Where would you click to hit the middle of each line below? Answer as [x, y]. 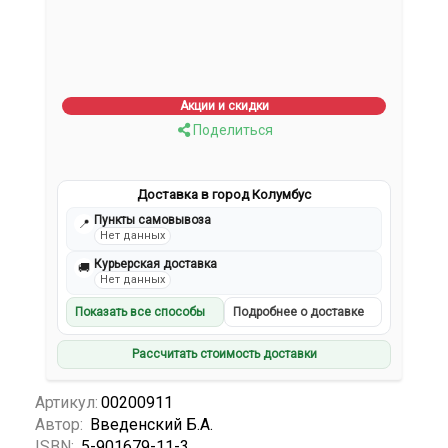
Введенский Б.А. [151, 424]
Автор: [61, 424]
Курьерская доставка [156, 264]
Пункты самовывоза [153, 220]
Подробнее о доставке [298, 312]
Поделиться [231, 130]
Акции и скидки [224, 106]
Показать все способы [140, 312]
